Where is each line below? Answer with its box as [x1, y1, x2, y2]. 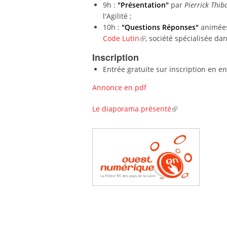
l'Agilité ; [103, 11, 132, 21]
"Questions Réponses [120, 22, 196, 32]
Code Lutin [103, 33, 139, 43]
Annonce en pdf [92, 83, 146, 92]
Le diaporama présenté [92, 104, 171, 113]
